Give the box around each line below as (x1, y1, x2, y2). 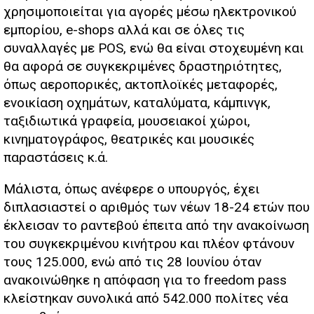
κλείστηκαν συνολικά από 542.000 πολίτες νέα (4, 290, 288, 307)
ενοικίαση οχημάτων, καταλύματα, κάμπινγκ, (4, 95, 271, 111)
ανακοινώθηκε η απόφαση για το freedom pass (4, 272, 287, 289)
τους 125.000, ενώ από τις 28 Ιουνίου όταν (4, 254, 261, 271)
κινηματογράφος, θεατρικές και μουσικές (4, 131, 254, 148)
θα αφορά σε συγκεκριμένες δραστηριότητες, (4, 58, 282, 75)
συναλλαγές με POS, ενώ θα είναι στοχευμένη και (4, 40, 303, 57)
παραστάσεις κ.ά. (4, 149, 108, 166)
